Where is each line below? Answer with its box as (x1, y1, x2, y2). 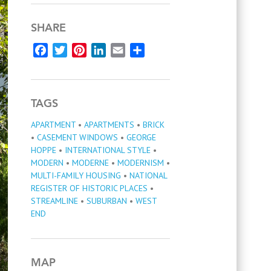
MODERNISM (117, 157, 164, 169)
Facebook (48, 44, 87, 57)
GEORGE (126, 132, 156, 143)
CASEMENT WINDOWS (37, 132, 118, 143)
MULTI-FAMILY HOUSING (31, 170, 121, 181)
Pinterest (87, 44, 125, 57)
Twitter (67, 44, 97, 57)
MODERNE (72, 157, 109, 169)
